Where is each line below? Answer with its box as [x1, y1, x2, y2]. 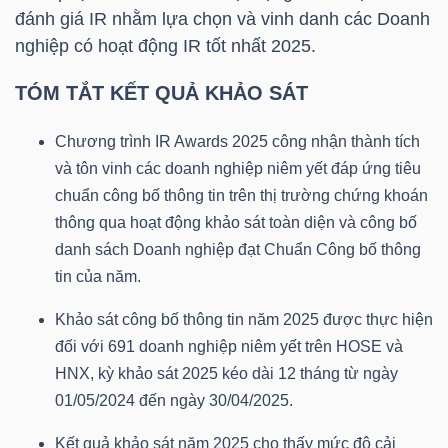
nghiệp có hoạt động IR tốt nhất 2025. [15, 36, 316, 57]
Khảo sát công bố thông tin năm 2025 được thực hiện [55, 311, 433, 329]
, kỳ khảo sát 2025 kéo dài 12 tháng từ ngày [90, 365, 398, 383]
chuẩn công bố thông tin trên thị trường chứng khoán [55, 187, 428, 205]
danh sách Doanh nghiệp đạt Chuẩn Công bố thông [55, 241, 421, 259]
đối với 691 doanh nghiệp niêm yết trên [55, 338, 336, 356]
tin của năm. [55, 268, 141, 286]
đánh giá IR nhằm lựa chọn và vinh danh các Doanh [15, 9, 430, 30]
